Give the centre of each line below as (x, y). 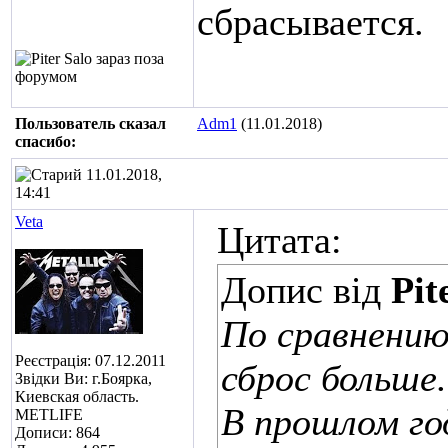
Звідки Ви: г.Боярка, (83, 378)
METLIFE (49, 414)
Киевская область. (77, 396)
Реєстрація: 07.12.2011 (90, 360)
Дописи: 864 (57, 432)
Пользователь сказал (90, 123)
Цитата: (279, 240)
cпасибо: (45, 141)
